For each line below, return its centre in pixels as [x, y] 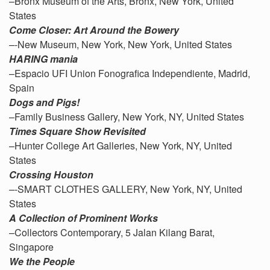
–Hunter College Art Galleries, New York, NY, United [121, 146]
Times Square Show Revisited [77, 131]
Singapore [31, 247]
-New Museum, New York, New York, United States [123, 44]
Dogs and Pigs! [44, 102]
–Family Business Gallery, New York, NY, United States [127, 117]
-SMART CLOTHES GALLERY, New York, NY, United [128, 189]
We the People [42, 261]
